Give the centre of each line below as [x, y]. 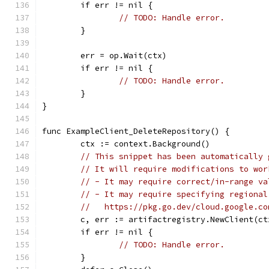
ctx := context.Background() [145, 144]
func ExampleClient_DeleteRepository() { [136, 131]
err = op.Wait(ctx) [124, 56]
